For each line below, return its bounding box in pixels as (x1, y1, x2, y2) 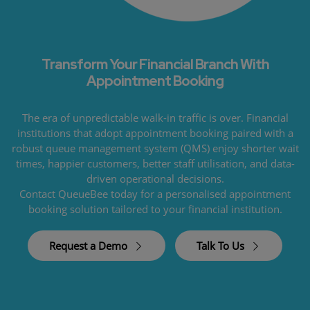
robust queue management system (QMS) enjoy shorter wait (11, 140, 299, 155)
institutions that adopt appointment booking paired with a (17, 125, 293, 140)
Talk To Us (197, 238, 247, 253)
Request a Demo (49, 238, 130, 253)
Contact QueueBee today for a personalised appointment (19, 186, 291, 201)
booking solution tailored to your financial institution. (28, 201, 282, 216)
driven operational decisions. (86, 171, 224, 185)
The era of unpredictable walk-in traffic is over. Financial (21, 110, 289, 125)
